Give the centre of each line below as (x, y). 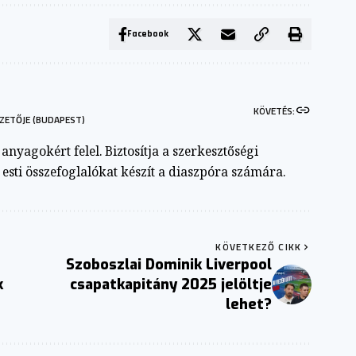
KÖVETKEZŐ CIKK (259, 246)
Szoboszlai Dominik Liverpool (169, 264)
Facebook (148, 33)
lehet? (249, 304)
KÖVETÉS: (275, 110)
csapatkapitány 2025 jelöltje (171, 284)
